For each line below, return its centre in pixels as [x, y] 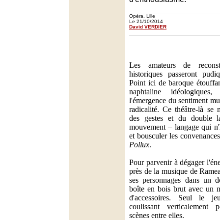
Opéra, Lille [142, 16]
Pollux [139, 145]
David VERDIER [148, 27]
